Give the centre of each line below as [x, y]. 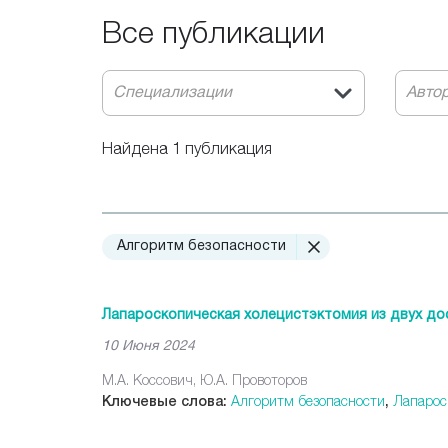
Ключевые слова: [166, 400]
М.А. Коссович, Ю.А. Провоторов [204, 379]
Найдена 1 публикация [187, 148]
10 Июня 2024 [148, 346]
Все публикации [213, 31]
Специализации [172, 93]
